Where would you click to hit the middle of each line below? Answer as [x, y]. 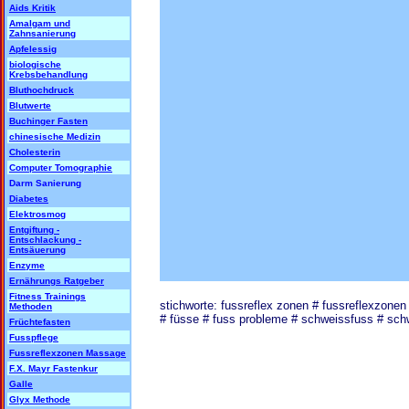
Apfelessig [33, 49]
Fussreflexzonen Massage [68, 353]
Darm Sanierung [45, 183]
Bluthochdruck [42, 90]
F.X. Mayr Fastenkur [53, 368]
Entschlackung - [45, 240]
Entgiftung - [34, 230]
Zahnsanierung [42, 33]
